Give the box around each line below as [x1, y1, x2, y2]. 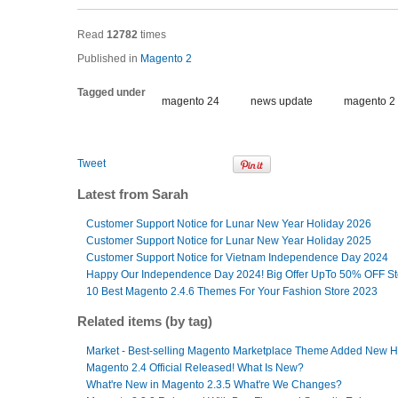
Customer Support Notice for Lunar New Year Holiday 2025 [86, 235, 371, 247]
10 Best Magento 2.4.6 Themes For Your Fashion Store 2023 [86, 285, 378, 298]
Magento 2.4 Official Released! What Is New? [86, 362, 304, 374]
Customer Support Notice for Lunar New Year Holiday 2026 [86, 218, 371, 230]
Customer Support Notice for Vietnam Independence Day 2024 [86, 251, 388, 264]
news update [251, 95, 313, 107]
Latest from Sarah [77, 187, 188, 202]
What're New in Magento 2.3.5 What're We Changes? [86, 378, 342, 391]
